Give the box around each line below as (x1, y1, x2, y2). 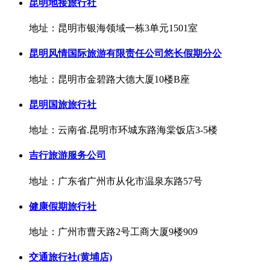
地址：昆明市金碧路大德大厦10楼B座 (29, 74, 190, 84)
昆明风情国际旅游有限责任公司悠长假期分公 (29, 48, 222, 59)
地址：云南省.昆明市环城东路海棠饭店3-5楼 (29, 125, 218, 136)
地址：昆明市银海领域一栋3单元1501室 (29, 23, 198, 34)
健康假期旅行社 (29, 201, 96, 212)
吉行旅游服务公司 (29, 150, 106, 161)
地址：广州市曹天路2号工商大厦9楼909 (29, 227, 198, 237)
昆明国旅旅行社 (29, 99, 96, 110)
